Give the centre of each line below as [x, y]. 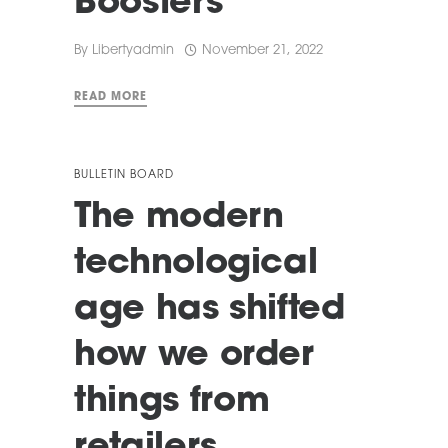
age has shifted [209, 311]
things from [172, 403]
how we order [194, 357]
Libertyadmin [133, 50]
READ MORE [110, 98]
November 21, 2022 [262, 51]
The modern [179, 219]
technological [196, 265]
